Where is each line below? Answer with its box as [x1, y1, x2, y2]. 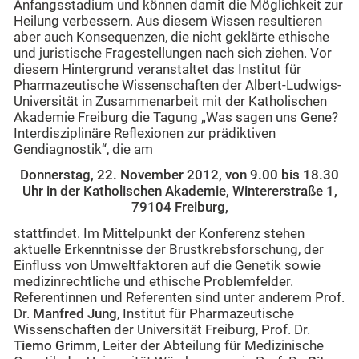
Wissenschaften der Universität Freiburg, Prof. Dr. [14, 321, 310, 337]
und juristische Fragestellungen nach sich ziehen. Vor [14, 45, 332, 61]
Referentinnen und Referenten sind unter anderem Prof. [14, 289, 345, 305]
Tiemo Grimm [14, 337, 97, 353]
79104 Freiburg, [131, 200, 228, 216]
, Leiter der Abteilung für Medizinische [97, 337, 324, 353]
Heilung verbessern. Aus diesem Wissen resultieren [14, 13, 322, 29]
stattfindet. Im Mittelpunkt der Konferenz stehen [14, 225, 305, 241]
